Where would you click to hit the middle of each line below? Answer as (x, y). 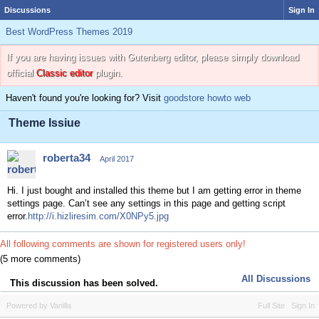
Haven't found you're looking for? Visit (85, 98)
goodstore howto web (207, 98)
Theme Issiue (45, 123)
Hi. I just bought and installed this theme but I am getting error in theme (154, 190)
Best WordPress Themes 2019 (69, 32)
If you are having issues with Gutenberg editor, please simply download (153, 57)
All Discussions (276, 278)
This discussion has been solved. (84, 283)
